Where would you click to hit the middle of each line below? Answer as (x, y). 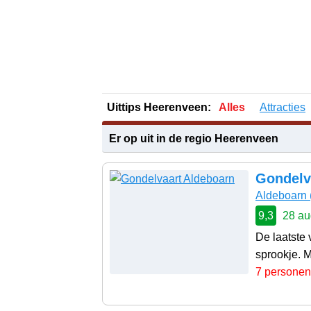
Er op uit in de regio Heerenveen (194, 138)
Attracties (283, 107)
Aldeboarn (281, 195)
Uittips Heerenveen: (159, 107)
